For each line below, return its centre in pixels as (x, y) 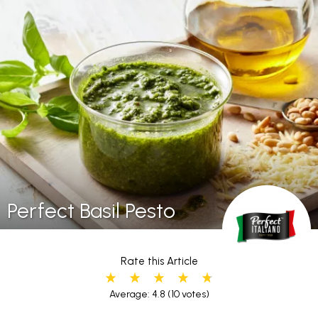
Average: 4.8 (137, 294)
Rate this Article (159, 261)
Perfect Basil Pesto (91, 211)
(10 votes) (187, 294)
